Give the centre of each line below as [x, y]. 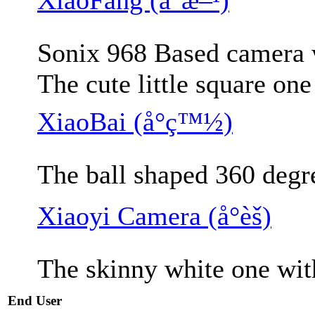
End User [35, 300]
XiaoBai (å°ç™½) [135, 121]
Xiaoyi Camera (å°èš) [154, 216]
